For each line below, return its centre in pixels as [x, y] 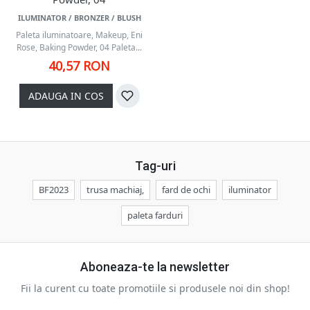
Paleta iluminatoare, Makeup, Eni [79, 35]
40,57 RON [79, 66]
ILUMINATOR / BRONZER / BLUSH [79, 18]
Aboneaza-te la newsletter [155, 267]
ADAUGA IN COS [66, 96]
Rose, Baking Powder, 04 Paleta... [79, 47]
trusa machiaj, [115, 190]
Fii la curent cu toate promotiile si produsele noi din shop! [155, 288]
